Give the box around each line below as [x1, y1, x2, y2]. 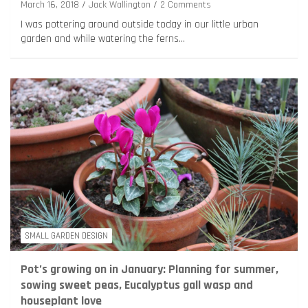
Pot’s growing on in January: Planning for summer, [21, 261, 278, 277]
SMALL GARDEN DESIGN [25, 230, 108, 241]
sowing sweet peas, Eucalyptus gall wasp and [21, 276, 253, 293]
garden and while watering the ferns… [21, 32, 185, 45]
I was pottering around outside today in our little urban [21, 17, 258, 31]
